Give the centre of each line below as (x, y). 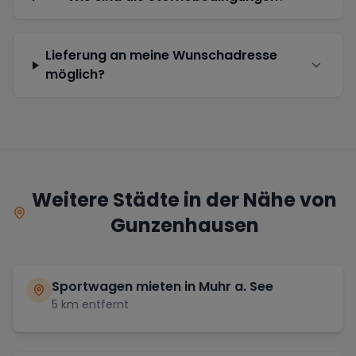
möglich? (75, 75)
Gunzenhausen (184, 226)
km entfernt (93, 305)
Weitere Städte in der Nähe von (185, 200)
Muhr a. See (236, 287)
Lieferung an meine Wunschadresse (161, 56)
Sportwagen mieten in (125, 287)
